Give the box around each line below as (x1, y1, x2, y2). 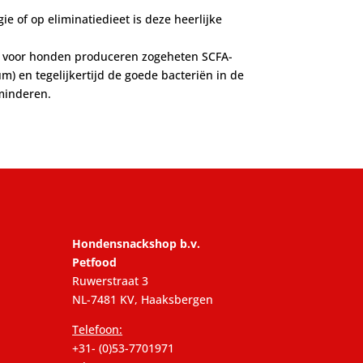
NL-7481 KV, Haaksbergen (72, 291, 214, 307)
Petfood (72, 254, 117, 270)
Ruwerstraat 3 (72, 272, 149, 288)
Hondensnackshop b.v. (72, 235, 201, 251)
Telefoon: (72, 321, 123, 337)
